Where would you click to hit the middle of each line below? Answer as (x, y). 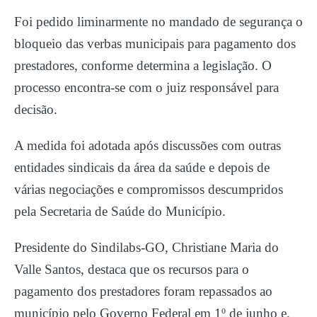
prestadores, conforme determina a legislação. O (143, 65)
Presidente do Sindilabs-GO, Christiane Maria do (146, 247)
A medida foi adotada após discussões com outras (148, 145)
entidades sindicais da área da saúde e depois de (142, 167)
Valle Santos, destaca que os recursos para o (132, 269)
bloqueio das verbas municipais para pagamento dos (155, 43)
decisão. (36, 109)
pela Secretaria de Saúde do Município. (120, 211)
